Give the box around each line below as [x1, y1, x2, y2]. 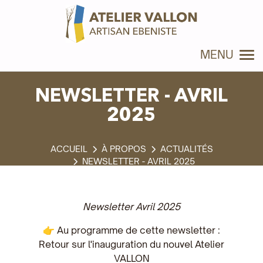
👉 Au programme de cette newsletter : [43, 224, 220, 236]
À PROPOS [101, 143, 146, 154]
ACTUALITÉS [160, 143, 213, 154]
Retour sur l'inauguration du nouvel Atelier [39, 238, 224, 250]
